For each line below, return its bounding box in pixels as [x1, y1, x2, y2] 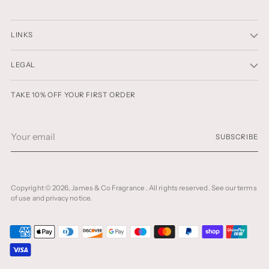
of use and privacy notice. [11, 194, 92, 202]
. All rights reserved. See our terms [145, 184, 257, 192]
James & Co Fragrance [71, 184, 146, 192]
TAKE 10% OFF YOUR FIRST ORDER [11, 91, 136, 99]
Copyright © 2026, [11, 184, 72, 192]
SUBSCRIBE [216, 133, 258, 141]
